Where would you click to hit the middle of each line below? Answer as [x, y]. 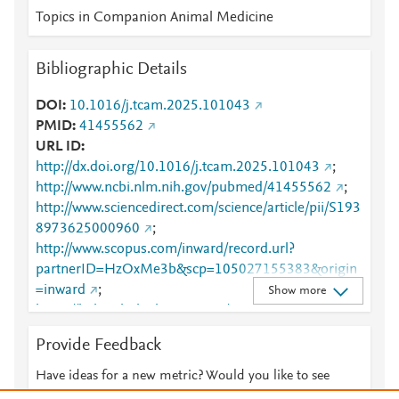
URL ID [58, 147]
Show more [297, 291]
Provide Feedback [98, 346]
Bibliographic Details [111, 69]
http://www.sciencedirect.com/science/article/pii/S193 [198, 208]
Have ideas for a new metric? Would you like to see [183, 376]
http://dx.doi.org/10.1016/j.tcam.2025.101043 [178, 167]
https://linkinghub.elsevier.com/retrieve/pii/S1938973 [199, 311]
